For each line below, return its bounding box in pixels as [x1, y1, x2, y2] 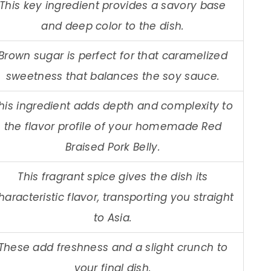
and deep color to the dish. [41, 18, 184, 33]
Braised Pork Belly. [65, 139, 160, 154]
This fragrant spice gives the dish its [18, 169, 208, 184]
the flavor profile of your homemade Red [4, 119, 222, 134]
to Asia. [93, 210, 132, 225]
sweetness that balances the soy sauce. [5, 68, 220, 83]
